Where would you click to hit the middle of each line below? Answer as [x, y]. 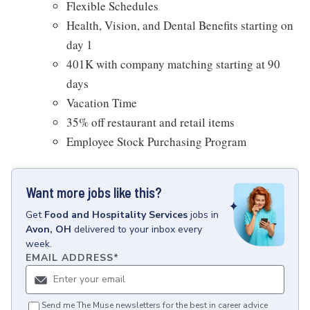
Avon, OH [48, 229]
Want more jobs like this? [94, 192]
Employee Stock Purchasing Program [156, 142]
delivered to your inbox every [138, 229]
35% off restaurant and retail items [151, 122]
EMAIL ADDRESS [70, 258]
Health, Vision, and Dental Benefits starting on [180, 25]
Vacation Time [102, 103]
